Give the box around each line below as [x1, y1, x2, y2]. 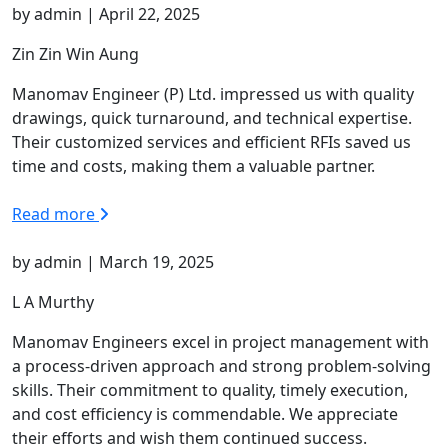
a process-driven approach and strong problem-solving [12, 354, 431, 377]
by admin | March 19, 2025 [12, 250, 214, 273]
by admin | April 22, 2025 [12, 2, 200, 25]
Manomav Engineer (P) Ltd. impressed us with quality [12, 82, 414, 105]
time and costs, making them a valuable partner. [12, 154, 375, 177]
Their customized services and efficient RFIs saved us [12, 130, 411, 153]
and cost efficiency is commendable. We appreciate [12, 402, 398, 425]
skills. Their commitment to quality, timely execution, [12, 378, 408, 401]
